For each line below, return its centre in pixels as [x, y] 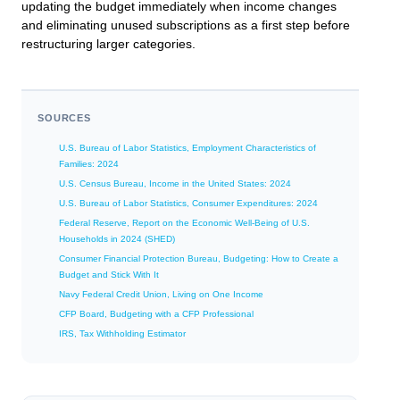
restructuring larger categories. [108, 45]
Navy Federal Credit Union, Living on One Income [161, 295]
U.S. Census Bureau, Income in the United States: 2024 [175, 184]
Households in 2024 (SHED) [117, 239]
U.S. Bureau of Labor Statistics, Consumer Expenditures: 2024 [188, 204]
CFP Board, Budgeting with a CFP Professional [156, 314]
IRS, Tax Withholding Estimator [122, 334]
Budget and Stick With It [109, 275]
